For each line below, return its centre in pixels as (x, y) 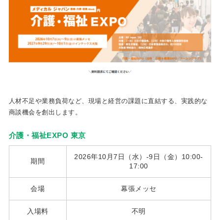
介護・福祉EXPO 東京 (47, 135)
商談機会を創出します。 (45, 112)
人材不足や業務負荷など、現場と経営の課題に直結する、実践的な (108, 101)
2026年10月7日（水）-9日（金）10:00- (139, 156)
